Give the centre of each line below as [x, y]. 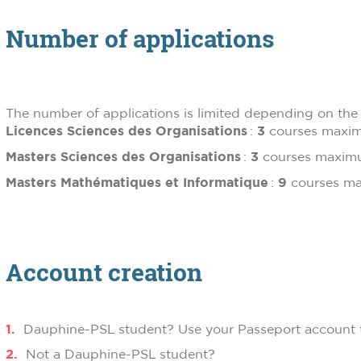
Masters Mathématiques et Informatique [137, 183]
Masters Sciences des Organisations [123, 157]
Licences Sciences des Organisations [128, 131]
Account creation [104, 272]
